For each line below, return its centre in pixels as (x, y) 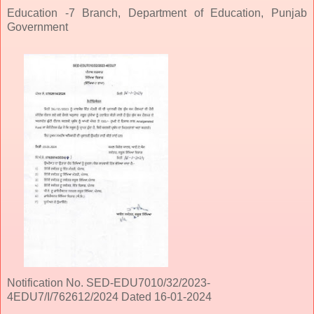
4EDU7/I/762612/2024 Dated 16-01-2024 (109, 296)
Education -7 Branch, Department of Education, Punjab (157, 13)
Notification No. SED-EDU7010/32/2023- (109, 282)
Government (37, 27)
